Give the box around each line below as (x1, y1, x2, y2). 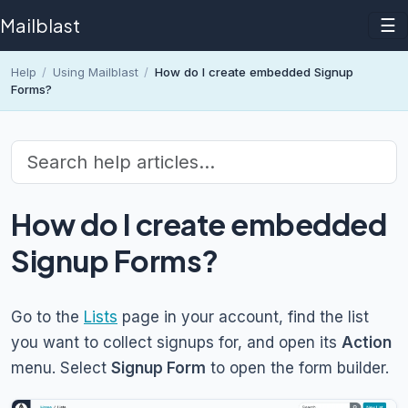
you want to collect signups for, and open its (11, 333, 342, 352)
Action (342, 333, 392, 352)
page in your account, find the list (117, 308, 369, 327)
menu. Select (11, 359, 111, 378)
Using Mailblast (52, 64, 138, 79)
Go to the (11, 308, 84, 327)
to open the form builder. (206, 359, 389, 378)
